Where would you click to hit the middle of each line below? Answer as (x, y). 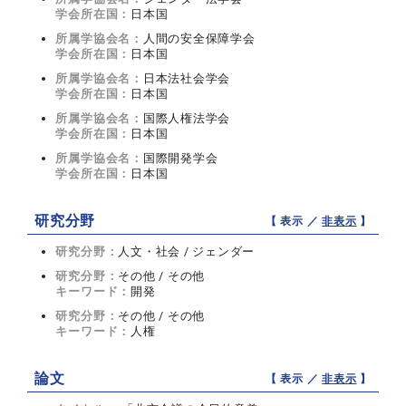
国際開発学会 (180, 159)
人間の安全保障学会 (199, 39)
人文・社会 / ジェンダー (187, 252)
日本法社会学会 (187, 79)
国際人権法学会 (187, 119)
